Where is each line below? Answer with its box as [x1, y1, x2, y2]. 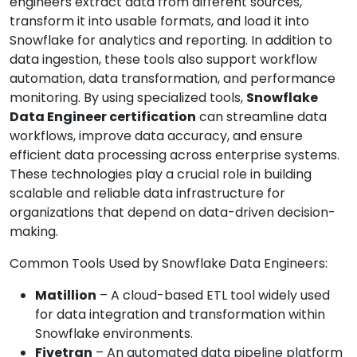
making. [10, 222, 58, 241]
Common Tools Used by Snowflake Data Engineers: [10, 254, 328, 273]
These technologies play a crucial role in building [10, 165, 312, 184]
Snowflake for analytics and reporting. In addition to [10, 31, 332, 50]
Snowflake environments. [35, 324, 193, 343]
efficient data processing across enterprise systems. [10, 146, 339, 165]
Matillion [35, 286, 96, 305]
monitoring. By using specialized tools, [10, 88, 246, 108]
